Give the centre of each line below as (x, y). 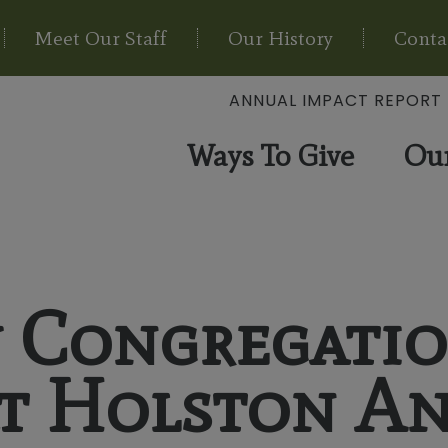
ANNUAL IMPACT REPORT (335, 100)
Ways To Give (271, 155)
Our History (281, 38)
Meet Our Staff (101, 38)
